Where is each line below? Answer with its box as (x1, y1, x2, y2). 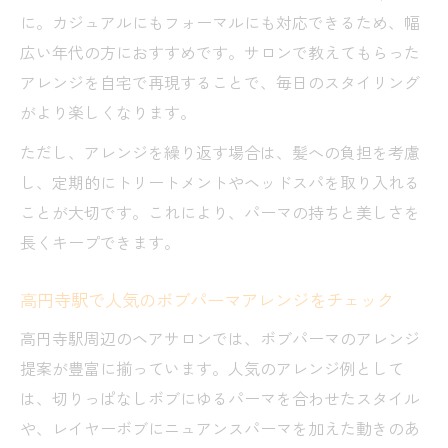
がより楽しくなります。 (20, 99, 196, 124)
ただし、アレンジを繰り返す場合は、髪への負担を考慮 (20, 139, 420, 164)
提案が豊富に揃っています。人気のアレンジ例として (20, 355, 404, 380)
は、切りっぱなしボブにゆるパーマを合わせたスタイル (20, 385, 420, 410)
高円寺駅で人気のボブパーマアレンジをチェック (20, 286, 394, 312)
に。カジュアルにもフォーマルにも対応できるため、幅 (20, 9, 420, 34)
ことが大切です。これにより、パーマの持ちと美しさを (20, 199, 420, 224)
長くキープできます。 (20, 229, 180, 254)
